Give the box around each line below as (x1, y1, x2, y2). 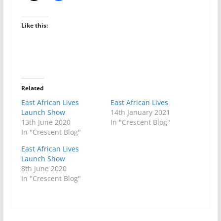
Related (21, 83, 44, 92)
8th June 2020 (21, 163, 67, 173)
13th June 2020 (21, 117, 71, 127)
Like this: (21, 21, 48, 30)
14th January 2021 (110, 107, 170, 117)
